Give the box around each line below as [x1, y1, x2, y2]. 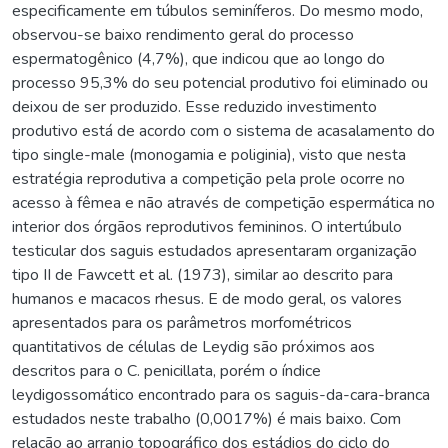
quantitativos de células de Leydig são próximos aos [12, 335, 375, 358]
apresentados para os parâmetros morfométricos [12, 311, 352, 334]
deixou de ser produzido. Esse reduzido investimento [12, 95, 377, 118]
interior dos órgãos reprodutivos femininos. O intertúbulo [12, 215, 402, 238]
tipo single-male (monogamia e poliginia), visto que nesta [12, 143, 406, 166]
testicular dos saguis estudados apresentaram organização [12, 239, 417, 262]
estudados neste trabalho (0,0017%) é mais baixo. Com [12, 407, 401, 430]
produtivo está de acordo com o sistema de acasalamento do [12, 119, 435, 142]
